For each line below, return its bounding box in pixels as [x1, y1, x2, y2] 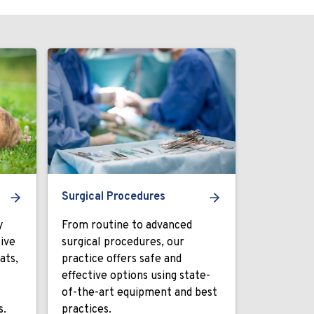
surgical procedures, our [62, 235, 184, 250]
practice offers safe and [62, 252, 182, 266]
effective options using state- [62, 269, 210, 283]
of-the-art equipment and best [62, 286, 217, 300]
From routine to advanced [62, 219, 192, 233]
